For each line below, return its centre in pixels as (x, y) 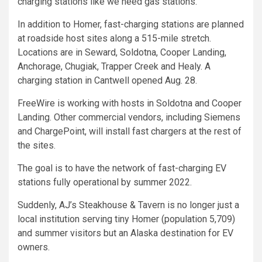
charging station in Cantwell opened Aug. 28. (107, 81)
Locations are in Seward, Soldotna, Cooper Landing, (122, 53)
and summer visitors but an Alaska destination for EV (125, 233)
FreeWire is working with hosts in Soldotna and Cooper (130, 104)
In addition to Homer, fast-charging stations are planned (131, 25)
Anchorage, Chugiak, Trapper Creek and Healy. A (114, 67)
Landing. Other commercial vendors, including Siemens (129, 118)
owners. (34, 247)
